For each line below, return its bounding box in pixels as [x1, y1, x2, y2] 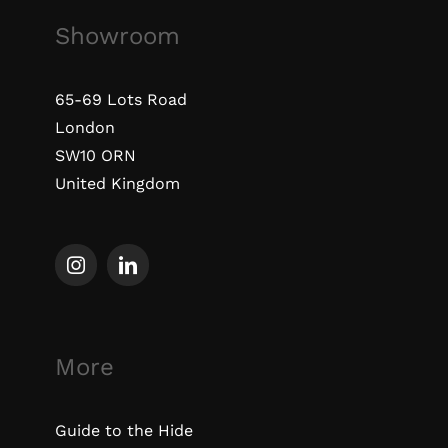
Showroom [54, 22, 180, 51]
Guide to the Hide [54, 421, 193, 441]
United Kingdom [54, 174, 180, 194]
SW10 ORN [54, 146, 136, 166]
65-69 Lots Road [54, 90, 187, 110]
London [54, 118, 115, 138]
